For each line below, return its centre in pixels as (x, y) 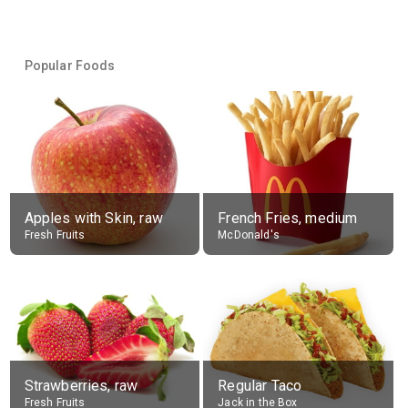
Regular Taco (260, 386)
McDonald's (249, 235)
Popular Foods (70, 66)
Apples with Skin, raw (93, 218)
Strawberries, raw (81, 386)
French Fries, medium (288, 218)
